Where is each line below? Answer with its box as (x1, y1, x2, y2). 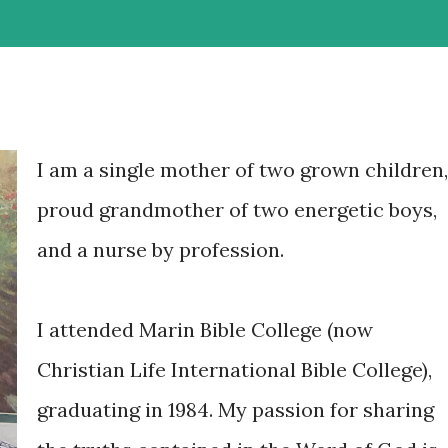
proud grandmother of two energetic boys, (37, 197, 437, 222)
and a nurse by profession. (37, 237, 284, 262)
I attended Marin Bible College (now (37, 317, 373, 342)
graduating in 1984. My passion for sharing (37, 397, 434, 422)
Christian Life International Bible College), (37, 357, 432, 382)
